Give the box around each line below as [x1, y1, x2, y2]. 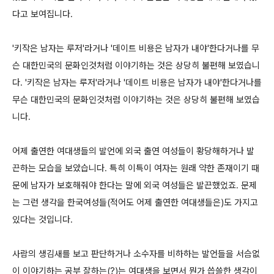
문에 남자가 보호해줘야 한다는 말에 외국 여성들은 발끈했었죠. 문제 [12, 180, 257, 191]
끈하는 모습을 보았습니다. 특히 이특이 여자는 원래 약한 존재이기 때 [12, 163, 259, 174]
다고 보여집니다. [12, 9, 73, 20]
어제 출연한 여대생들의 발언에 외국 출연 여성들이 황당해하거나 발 [12, 146, 254, 157]
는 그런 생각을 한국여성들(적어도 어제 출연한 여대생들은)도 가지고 [12, 197, 258, 208]
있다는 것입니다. [12, 214, 73, 225]
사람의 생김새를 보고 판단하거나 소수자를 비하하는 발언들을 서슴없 [12, 248, 260, 259]
